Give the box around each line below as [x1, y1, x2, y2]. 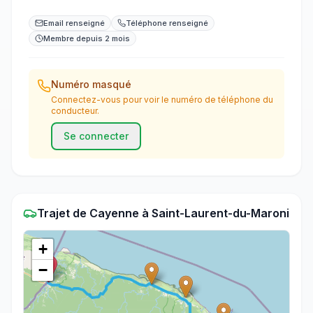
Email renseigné [43, 18, 105, 28]
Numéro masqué [51, 78, 131, 90]
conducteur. [51, 105, 99, 116]
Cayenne [89, 206, 139, 220]
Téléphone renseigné [126, 18, 208, 28]
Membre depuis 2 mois [43, 34, 130, 43]
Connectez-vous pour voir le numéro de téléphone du [51, 94, 273, 105]
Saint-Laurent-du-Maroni [152, 206, 289, 220]
